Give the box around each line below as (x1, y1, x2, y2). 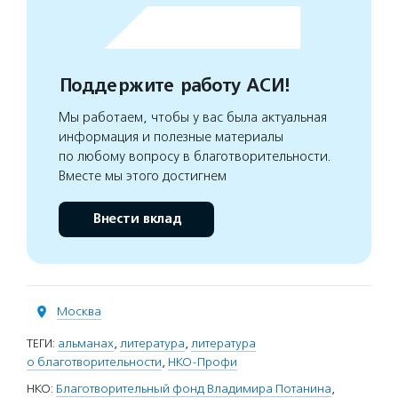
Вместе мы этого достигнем (59, 168, 227, 185)
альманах (58, 336, 114, 352)
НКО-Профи (168, 354, 237, 370)
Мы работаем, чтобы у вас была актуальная (59, 109, 327, 126)
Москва (57, 304, 101, 320)
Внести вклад (92, 211, 181, 228)
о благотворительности (27, 354, 162, 370)
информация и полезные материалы (59, 129, 283, 146)
